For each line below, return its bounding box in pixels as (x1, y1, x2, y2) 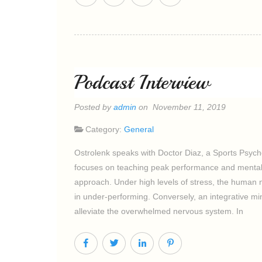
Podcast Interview (74, 70, 210, 95)
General (124, 125, 154, 134)
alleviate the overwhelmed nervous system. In (74, 206, 243, 216)
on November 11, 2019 (136, 102, 226, 112)
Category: (85, 125, 124, 134)
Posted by (74, 102, 113, 112)
